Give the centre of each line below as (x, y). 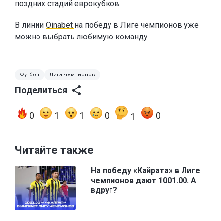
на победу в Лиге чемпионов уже (137, 25)
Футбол (30, 75)
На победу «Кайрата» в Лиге (146, 171)
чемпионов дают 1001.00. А (144, 181)
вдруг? (104, 190)
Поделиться (41, 90)
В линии (30, 25)
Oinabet (60, 25)
